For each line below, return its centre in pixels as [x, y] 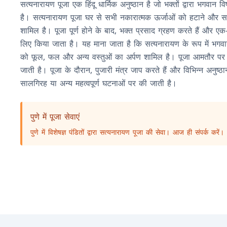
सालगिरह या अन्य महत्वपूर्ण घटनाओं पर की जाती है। [99, 83]
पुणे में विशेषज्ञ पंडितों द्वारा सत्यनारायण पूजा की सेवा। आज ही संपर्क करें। [127, 132]
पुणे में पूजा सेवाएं [55, 117]
